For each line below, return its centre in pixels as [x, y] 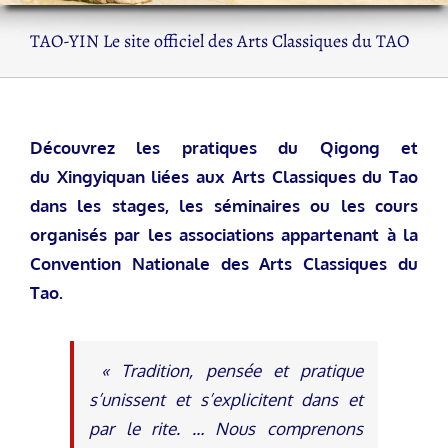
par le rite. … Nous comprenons [226, 428]
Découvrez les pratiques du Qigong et [224, 147]
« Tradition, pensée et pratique [226, 370]
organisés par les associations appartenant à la [224, 234]
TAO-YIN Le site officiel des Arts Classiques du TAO [219, 40]
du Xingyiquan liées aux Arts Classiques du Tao [224, 176]
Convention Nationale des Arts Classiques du [224, 263]
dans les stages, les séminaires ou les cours [224, 205]
